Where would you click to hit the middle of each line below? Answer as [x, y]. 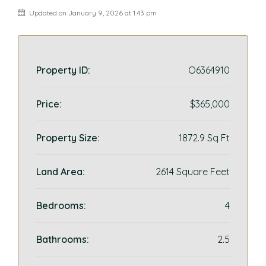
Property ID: [63, 70]
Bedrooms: [61, 205]
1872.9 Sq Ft [204, 138]
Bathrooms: [63, 239]
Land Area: [61, 172]
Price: [49, 104]
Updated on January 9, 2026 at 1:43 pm [92, 13]
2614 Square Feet [193, 172]
